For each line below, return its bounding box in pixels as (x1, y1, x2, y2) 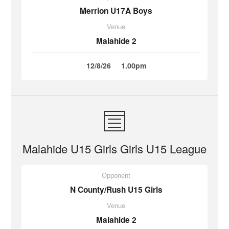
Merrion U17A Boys (80, 5, 152, 16)
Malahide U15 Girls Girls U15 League (22, 141, 207, 156)
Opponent (102, 172, 130, 179)
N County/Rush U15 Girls (70, 184, 163, 195)
